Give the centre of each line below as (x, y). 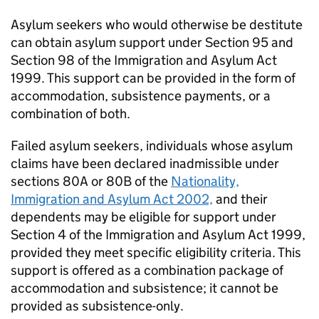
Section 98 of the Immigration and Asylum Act (144, 61)
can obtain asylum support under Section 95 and (152, 43)
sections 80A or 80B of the (91, 182)
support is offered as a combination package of (147, 271)
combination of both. (70, 114)
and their (240, 199)
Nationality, (205, 182)
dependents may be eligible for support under (143, 217)
